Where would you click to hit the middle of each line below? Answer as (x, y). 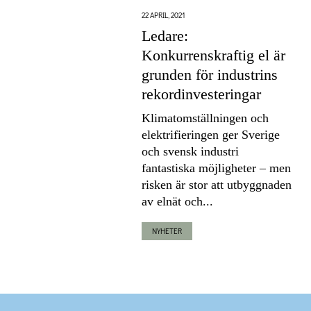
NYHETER (167, 230)
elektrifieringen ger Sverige (211, 134)
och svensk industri (190, 151)
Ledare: (165, 35)
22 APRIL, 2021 (163, 15)
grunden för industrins (210, 74)
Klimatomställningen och (205, 118)
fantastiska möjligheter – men (216, 168)
